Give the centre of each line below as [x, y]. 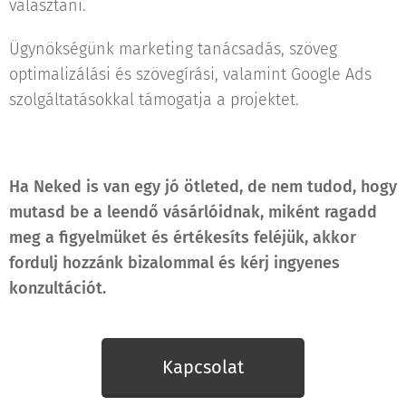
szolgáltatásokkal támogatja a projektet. [154, 99]
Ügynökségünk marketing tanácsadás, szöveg [173, 48]
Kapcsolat [203, 367]
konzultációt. [58, 288]
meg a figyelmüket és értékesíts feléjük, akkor [183, 237]
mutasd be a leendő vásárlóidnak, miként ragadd [193, 212]
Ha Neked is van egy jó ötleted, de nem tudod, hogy [203, 186]
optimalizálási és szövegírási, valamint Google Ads [190, 74]
